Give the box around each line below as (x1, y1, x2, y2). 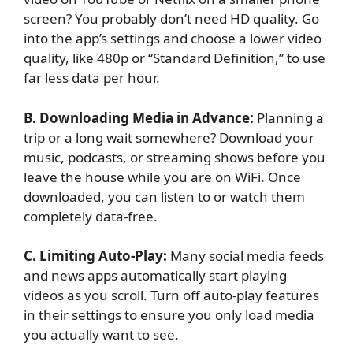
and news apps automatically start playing (24, 266, 287, 285)
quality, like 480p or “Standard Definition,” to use (24, 49, 325, 68)
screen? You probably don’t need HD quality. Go (24, 9, 319, 28)
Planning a (257, 108, 324, 127)
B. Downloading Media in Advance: (24, 108, 257, 127)
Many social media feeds (170, 247, 324, 266)
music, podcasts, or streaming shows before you (24, 147, 325, 166)
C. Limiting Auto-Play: (24, 247, 170, 266)
